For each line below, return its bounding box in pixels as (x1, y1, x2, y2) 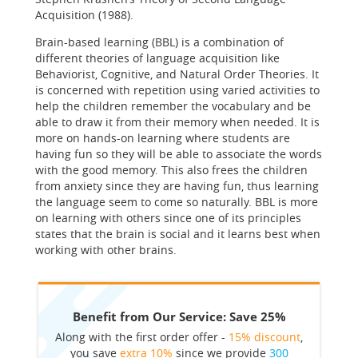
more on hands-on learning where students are (35, 130, 290, 145)
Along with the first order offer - (55, 329, 229, 344)
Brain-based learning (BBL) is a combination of (35, 34, 284, 50)
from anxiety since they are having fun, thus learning (35, 178, 319, 193)
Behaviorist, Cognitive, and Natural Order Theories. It (35, 66, 319, 82)
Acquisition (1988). (35, 7, 133, 22)
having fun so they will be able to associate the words (35, 146, 322, 161)
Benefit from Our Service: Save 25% (72, 308, 286, 324)
